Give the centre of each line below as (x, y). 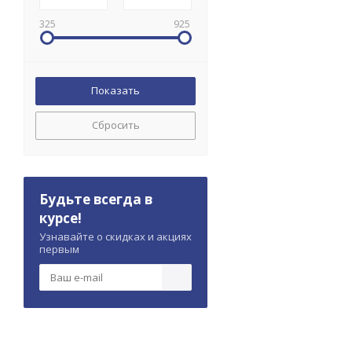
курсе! (60, 218)
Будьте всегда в (96, 200)
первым (59, 249)
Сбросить (115, 125)
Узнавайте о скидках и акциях (115, 237)
